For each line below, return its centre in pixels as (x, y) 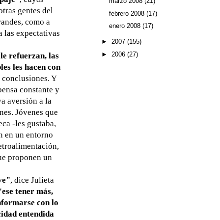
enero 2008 (125, 26)
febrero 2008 (127, 13)
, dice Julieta (32, 180)
